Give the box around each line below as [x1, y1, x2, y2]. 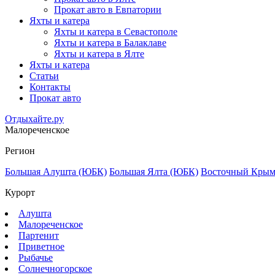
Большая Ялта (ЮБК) [109, 166, 198, 177]
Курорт [5, 187, 35, 198]
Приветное [18, 241, 64, 252]
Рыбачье [18, 252, 53, 263]
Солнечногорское [18, 263, 92, 274]
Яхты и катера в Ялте [54, 48, 144, 59]
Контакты [29, 81, 71, 92]
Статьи [29, 70, 59, 81]
